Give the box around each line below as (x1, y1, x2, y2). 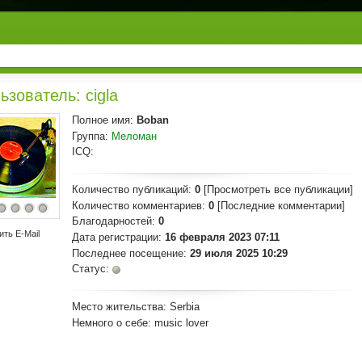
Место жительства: (72, 301, 166, 314)
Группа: (72, 129, 108, 142)
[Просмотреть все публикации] (200, 183, 353, 196)
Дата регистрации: (72, 230, 162, 243)
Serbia (166, 301, 200, 314)
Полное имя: (72, 114, 133, 126)
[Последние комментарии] (214, 199, 345, 212)
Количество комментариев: (72, 199, 205, 212)
